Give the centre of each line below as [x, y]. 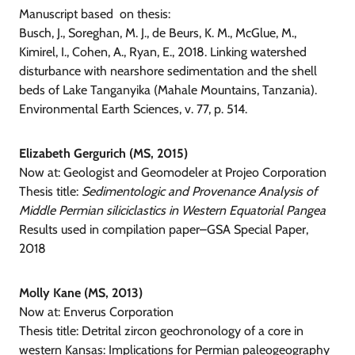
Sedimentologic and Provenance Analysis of [199, 192]
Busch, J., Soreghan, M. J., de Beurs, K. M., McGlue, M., [158, 33]
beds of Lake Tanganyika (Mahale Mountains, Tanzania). [168, 90]
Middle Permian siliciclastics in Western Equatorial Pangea [172, 211]
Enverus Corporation [120, 312]
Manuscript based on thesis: [95, 14]
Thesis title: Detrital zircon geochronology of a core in [161, 331]
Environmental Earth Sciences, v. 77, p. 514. [135, 109]
